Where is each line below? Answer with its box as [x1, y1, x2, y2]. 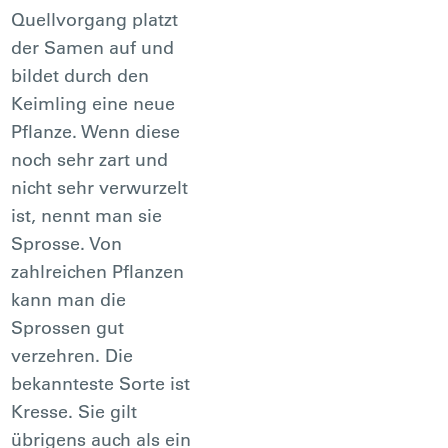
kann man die [11, 287, 127, 311]
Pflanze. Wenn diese [11, 119, 181, 143]
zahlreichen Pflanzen [11, 259, 185, 283]
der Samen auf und [11, 35, 175, 59]
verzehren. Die [11, 343, 134, 367]
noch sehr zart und [11, 147, 169, 171]
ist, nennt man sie [11, 203, 163, 227]
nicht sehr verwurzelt [11, 175, 189, 199]
